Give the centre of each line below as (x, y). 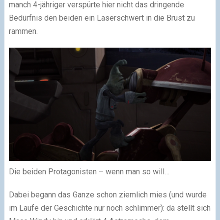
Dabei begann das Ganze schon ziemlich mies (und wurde (108, 195)
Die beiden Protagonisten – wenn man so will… (89, 172)
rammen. (23, 31)
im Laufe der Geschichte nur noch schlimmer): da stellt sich (110, 208)
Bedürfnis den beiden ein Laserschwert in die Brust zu (102, 18)
